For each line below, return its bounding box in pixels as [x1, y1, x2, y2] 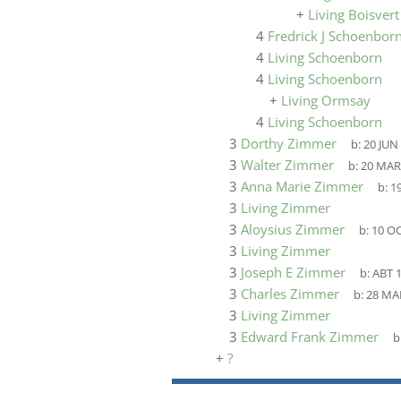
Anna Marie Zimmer [241, 177, 363, 195]
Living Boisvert [308, 5, 399, 23]
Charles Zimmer [241, 285, 339, 303]
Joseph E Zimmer [241, 263, 346, 281]
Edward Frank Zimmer [241, 328, 379, 346]
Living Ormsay [281, 91, 371, 109]
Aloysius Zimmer [241, 220, 345, 238]
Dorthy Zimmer [241, 134, 337, 152]
